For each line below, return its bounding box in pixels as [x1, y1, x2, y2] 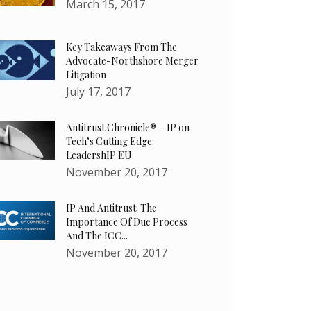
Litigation [66, 68, 107, 82]
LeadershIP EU [66, 149, 133, 162]
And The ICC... [66, 229, 128, 243]
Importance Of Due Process [66, 215, 188, 229]
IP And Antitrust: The [66, 201, 158, 215]
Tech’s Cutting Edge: [66, 135, 155, 149]
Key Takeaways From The [66, 40, 178, 54]
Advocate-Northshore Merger [66, 54, 199, 68]
